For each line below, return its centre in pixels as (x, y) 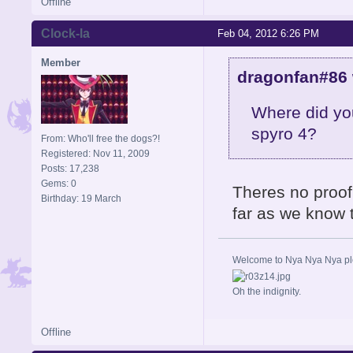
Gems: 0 (59, 184)
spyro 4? (284, 133)
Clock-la (65, 34)
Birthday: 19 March (81, 199)
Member (61, 63)
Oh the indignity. (267, 291)
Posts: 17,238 (70, 169)
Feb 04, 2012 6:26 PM (268, 34)
